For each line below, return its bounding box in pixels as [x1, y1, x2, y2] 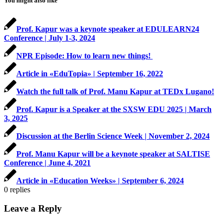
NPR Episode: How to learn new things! [16, 51, 153, 60]
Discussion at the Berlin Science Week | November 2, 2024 [16, 131, 210, 140]
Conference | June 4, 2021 [4, 158, 91, 167]
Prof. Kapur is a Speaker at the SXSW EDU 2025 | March [16, 105, 212, 113]
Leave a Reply [4, 203, 62, 214]
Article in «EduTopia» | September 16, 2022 [16, 69, 163, 78]
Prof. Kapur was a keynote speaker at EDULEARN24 [16, 24, 199, 33]
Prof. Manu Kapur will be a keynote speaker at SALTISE [16, 149, 210, 158]
